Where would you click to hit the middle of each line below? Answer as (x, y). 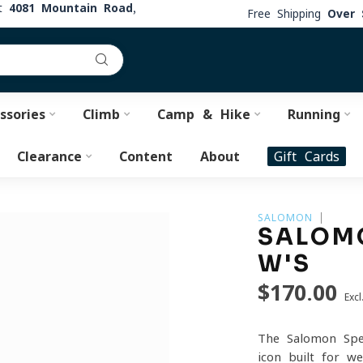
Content (146, 156)
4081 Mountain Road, (73, 8)
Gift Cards (307, 156)
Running (314, 114)
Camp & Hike (203, 114)
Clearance (49, 156)
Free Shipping (287, 13)
